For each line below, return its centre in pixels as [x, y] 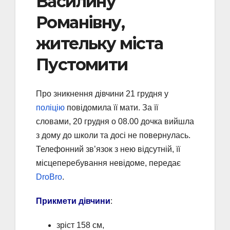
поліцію [50, 107]
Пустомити [82, 65]
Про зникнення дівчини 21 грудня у [102, 93]
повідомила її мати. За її [111, 107]
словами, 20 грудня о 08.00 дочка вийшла [115, 121]
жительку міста [100, 44]
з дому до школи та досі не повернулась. [113, 135]
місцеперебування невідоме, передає [108, 163]
